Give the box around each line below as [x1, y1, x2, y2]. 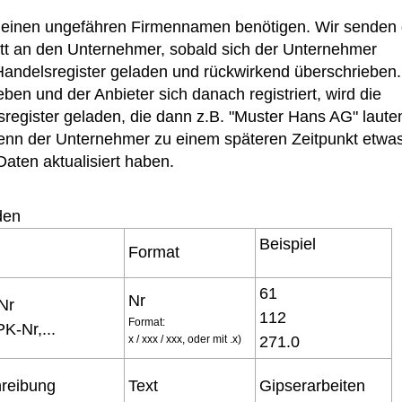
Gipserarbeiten [259, 377, 365, 395]
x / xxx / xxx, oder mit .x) [128, 333, 241, 345]
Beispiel [259, 235, 316, 253]
